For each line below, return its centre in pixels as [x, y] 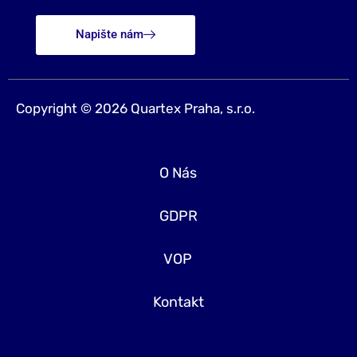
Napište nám [110, 35]
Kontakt [178, 302]
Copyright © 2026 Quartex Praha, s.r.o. [135, 109]
